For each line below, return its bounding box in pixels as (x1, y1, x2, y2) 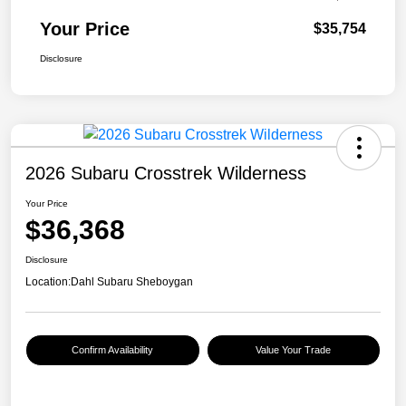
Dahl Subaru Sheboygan (71, 275, 193, 289)
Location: (25, 275, 71, 289)
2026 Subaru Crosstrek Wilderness (25, 163, 306, 184)
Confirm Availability (72, 344, 154, 356)
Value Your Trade (256, 344, 332, 356)
